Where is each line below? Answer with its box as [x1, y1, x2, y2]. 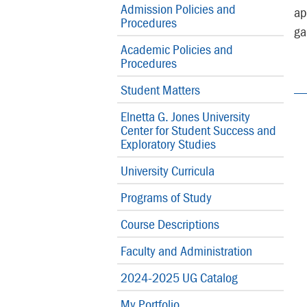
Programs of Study [121, 188, 212, 206]
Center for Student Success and [121, 121, 276, 138]
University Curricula [121, 162, 214, 179]
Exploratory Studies [121, 135, 216, 152]
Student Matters [121, 81, 200, 98]
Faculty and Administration [121, 242, 252, 259]
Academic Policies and [121, 40, 233, 58]
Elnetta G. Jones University [121, 108, 250, 125]
